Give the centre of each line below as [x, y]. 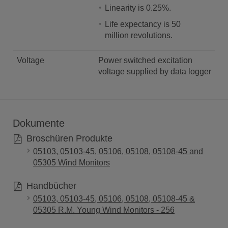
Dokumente [39, 123]
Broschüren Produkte [68, 138]
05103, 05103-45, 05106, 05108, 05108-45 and [118, 151]
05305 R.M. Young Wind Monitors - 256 [104, 210]
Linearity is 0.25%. [138, 8]
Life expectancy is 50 [143, 24]
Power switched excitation [145, 60]
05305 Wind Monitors [72, 163]
